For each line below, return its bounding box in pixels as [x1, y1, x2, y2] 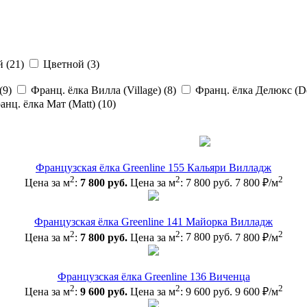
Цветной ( [43, 58, 90, 70]
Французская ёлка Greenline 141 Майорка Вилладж [34, 216, 273, 228]
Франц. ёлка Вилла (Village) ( [31, 84, 167, 96]
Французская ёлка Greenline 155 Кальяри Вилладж [36, 161, 271, 173]
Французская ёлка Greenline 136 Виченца [57, 270, 250, 282]
